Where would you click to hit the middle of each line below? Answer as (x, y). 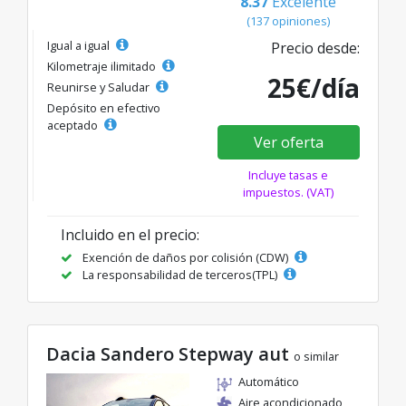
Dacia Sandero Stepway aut (170, 354)
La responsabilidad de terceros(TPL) (180, 275)
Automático (269, 382)
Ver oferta (288, 143)
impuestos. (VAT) (289, 193)
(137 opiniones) (288, 21)
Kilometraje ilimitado (103, 67)
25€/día (314, 88)
